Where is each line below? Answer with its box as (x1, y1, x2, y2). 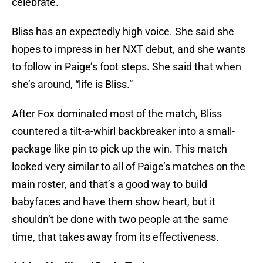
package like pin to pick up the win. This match (12, 143, 227, 156)
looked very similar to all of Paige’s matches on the (12, 160, 245, 173)
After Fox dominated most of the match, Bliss (12, 107, 222, 120)
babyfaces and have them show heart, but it (12, 195, 215, 208)
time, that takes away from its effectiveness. (12, 231, 219, 244)
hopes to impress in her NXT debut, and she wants (12, 43, 245, 56)
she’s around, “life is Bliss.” (12, 78, 133, 91)
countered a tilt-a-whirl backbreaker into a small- (12, 125, 235, 138)
